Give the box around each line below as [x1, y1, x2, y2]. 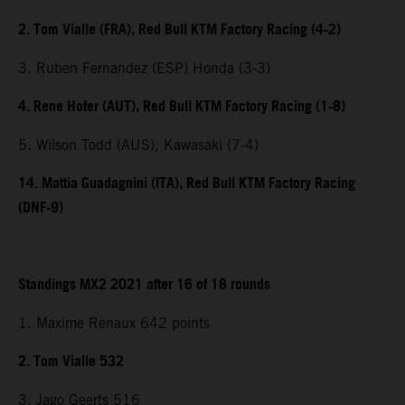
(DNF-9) [18, 194, 63, 223]
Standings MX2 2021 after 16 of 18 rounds [18, 271, 270, 300]
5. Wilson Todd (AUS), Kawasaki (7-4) [18, 137, 259, 155]
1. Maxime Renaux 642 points [18, 315, 210, 333]
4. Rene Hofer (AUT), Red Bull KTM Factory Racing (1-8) [18, 93, 345, 122]
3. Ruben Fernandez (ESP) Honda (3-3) [18, 60, 270, 78]
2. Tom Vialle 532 [18, 348, 124, 377]
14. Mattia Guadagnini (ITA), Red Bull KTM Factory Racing [18, 170, 355, 199]
